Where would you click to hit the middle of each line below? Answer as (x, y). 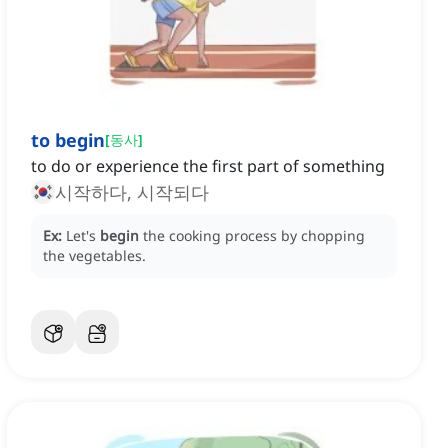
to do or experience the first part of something (208, 166)
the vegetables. (94, 256)
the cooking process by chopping (254, 236)
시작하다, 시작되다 (132, 192)
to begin (68, 140)
